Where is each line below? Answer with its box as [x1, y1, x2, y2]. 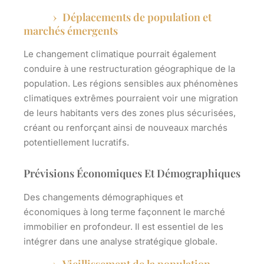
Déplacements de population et [62, 10, 212, 25]
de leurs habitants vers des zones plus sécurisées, [24, 107, 236, 119]
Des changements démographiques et [24, 192, 183, 203]
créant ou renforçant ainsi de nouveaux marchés [24, 122, 227, 134]
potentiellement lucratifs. [24, 137, 129, 148]
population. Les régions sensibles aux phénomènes [24, 78, 238, 90]
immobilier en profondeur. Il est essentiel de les [24, 221, 223, 233]
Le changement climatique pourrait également [24, 48, 216, 60]
